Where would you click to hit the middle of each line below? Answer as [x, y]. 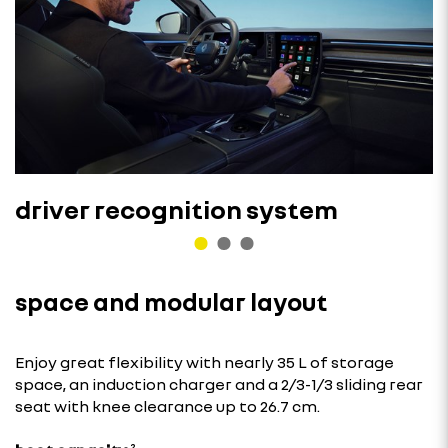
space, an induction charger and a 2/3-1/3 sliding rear [219, 383]
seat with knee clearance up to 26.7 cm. [167, 405]
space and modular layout [171, 301]
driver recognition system [176, 209]
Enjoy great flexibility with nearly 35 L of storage [204, 361]
